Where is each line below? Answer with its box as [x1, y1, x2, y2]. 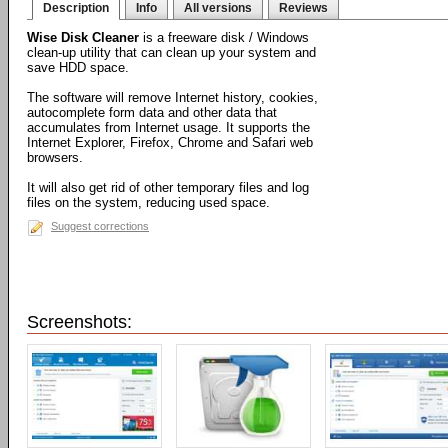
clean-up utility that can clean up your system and [27, 45, 316, 60]
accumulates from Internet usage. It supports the [27, 120, 310, 135]
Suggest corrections [51, 220, 149, 232]
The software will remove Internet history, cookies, [27, 90, 318, 105]
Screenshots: [27, 312, 132, 332]
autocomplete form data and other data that [27, 105, 277, 120]
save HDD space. [27, 60, 129, 75]
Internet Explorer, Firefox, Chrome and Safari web [27, 135, 313, 150]
